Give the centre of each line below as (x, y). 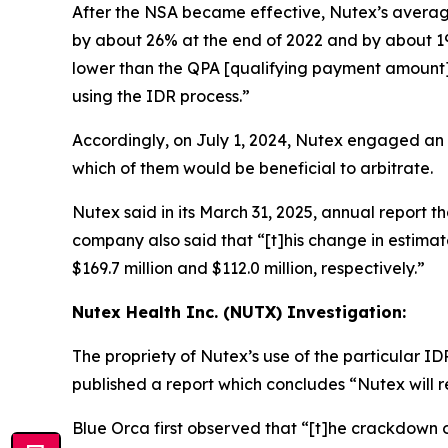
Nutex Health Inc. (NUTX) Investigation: (239, 312)
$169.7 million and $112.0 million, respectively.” (248, 268)
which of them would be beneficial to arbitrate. (252, 168)
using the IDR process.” (161, 96)
